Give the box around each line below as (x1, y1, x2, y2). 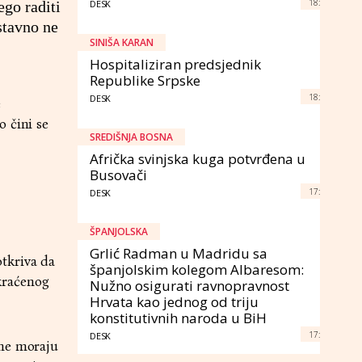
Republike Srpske (90, 70, 200, 90)
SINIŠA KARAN (90, 35, 154, 49)
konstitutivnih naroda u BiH (90, 308, 267, 327)
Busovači (90, 165, 147, 184)
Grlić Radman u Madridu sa (90, 243, 267, 263)
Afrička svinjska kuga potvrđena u (90, 149, 305, 168)
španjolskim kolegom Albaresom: (90, 259, 304, 279)
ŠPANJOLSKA (90, 224, 148, 238)
